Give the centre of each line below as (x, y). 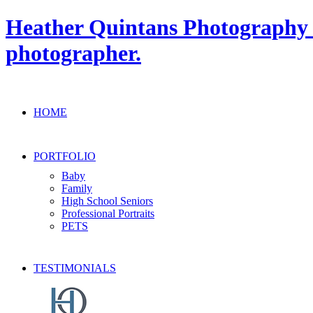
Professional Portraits (108, 213)
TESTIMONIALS (75, 268)
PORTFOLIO (65, 156)
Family (77, 188)
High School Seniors (107, 201)
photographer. (73, 53)
